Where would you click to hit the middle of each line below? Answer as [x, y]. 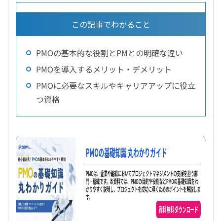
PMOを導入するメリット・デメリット [104, 69]
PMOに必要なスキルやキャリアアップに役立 [116, 86]
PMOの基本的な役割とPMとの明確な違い [110, 53]
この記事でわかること [111, 24]
